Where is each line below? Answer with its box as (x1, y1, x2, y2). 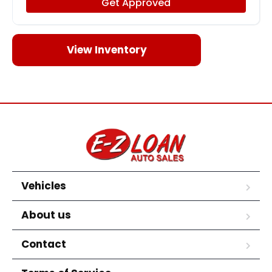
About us (21, 207, 71, 222)
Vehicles (21, 178, 66, 193)
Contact (21, 236, 66, 251)
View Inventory (66, 42, 147, 57)
